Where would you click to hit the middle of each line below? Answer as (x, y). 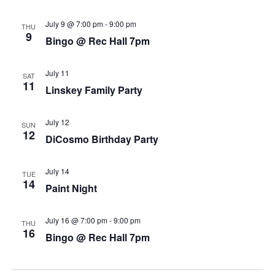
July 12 (57, 122)
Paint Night (71, 188)
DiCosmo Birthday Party (102, 139)
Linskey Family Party (94, 90)
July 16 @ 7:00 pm (76, 220)
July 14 (57, 171)
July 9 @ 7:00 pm (74, 24)
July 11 (57, 73)
